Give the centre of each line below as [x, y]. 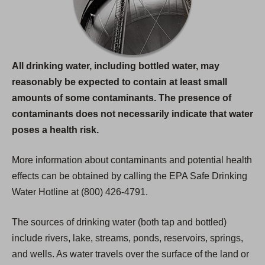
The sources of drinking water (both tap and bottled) [119, 222]
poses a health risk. [55, 130]
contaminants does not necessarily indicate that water [132, 114]
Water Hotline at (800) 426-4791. [80, 192]
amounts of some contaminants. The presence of [122, 98]
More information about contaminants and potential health [132, 160]
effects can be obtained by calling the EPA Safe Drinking [130, 176]
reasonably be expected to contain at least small [119, 82]
